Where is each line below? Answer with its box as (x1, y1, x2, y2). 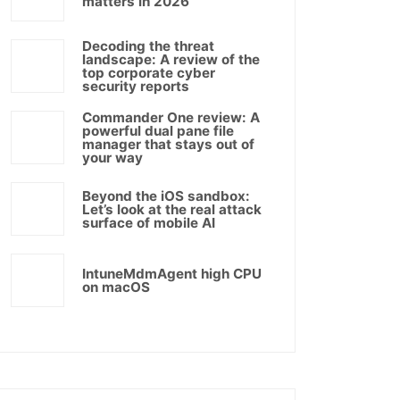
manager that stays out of (82, 136, 254, 153)
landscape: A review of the (82, 51, 260, 68)
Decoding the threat (82, 37, 214, 54)
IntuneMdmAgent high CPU (82, 265, 262, 282)
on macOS (82, 279, 150, 296)
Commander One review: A (82, 109, 260, 126)
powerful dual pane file (82, 122, 234, 139)
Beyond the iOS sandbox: (82, 187, 250, 204)
